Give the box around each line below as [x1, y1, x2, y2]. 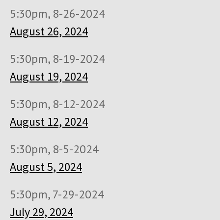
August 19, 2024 [10, 69, 88, 84]
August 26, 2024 [10, 24, 88, 39]
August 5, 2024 [10, 159, 82, 175]
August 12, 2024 [10, 114, 88, 130]
